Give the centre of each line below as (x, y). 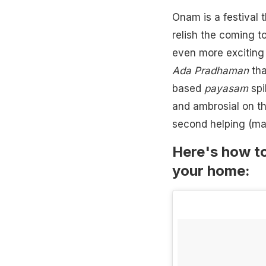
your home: (211, 170)
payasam (226, 88)
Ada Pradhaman (210, 70)
